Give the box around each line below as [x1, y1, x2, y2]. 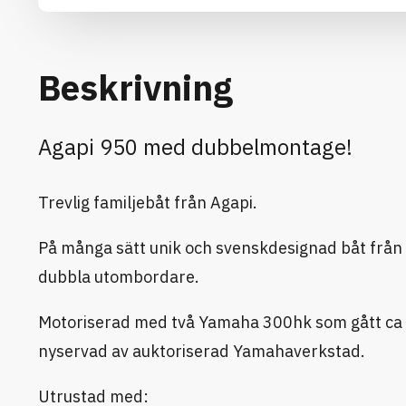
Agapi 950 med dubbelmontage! [38, 132, 353, 161]
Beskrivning [38, 65, 233, 110]
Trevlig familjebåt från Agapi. [38, 192, 257, 213]
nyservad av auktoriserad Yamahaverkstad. [38, 341, 365, 362]
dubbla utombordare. [38, 266, 199, 287]
